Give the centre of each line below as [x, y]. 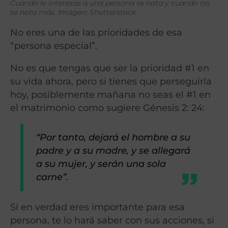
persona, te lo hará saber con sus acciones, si [112, 220]
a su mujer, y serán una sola [101, 164]
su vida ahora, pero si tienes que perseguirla [111, 81]
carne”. [52, 177]
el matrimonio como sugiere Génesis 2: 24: [107, 108]
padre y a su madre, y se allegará [113, 151]
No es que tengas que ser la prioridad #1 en [110, 68]
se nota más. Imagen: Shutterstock [73, 12]
